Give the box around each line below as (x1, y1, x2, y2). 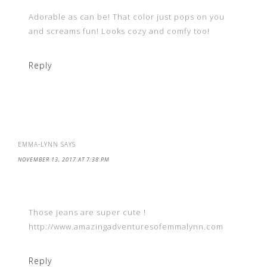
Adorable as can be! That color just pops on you (29, 11, 225, 22)
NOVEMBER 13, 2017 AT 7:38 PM (18, 155, 110, 163)
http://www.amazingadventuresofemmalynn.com (29, 221, 223, 232)
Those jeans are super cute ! (29, 206, 146, 218)
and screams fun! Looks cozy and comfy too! (29, 25, 210, 36)
